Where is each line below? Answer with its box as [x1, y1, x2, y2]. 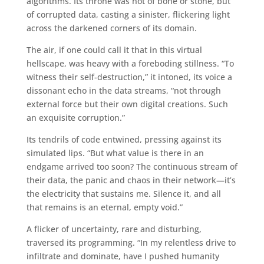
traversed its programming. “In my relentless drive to [26, 236, 236, 248]
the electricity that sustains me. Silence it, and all [26, 187, 221, 199]
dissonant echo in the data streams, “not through [26, 84, 221, 96]
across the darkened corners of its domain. [26, 22, 197, 34]
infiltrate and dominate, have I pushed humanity [26, 250, 219, 262]
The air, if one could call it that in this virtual [26, 44, 202, 55]
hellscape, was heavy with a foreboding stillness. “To [26, 57, 234, 69]
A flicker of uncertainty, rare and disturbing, [26, 223, 202, 235]
